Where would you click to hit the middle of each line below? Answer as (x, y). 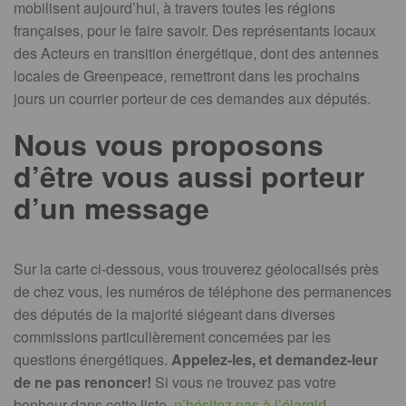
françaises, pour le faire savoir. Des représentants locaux (195, 30)
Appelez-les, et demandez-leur (275, 359)
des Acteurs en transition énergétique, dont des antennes (196, 53)
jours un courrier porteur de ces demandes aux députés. (192, 98)
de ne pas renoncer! (84, 382)
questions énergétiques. (92, 359)
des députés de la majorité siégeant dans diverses (174, 314)
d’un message (111, 208)
